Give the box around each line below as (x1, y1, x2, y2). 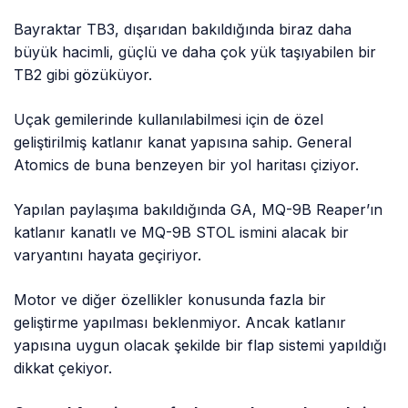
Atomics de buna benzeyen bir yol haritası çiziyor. (14, 155, 360, 174)
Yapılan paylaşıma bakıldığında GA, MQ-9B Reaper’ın (14, 199, 383, 219)
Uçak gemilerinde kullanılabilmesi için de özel (14, 109, 324, 128)
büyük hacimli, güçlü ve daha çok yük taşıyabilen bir (14, 42, 377, 61)
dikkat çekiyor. (14, 358, 113, 377)
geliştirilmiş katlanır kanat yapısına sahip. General (14, 132, 352, 151)
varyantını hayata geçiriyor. (14, 245, 202, 264)
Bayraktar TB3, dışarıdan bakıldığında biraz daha (14, 19, 352, 38)
